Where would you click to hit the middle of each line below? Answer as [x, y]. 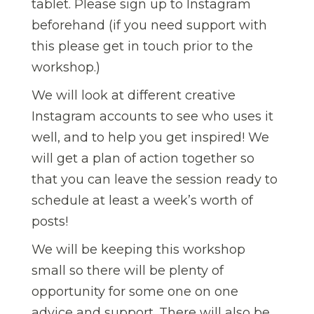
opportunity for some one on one [135, 291]
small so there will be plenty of [128, 270]
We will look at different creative [134, 95]
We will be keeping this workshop [138, 249]
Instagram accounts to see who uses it [152, 116]
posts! [50, 221]
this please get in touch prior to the [142, 46]
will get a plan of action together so [143, 158]
